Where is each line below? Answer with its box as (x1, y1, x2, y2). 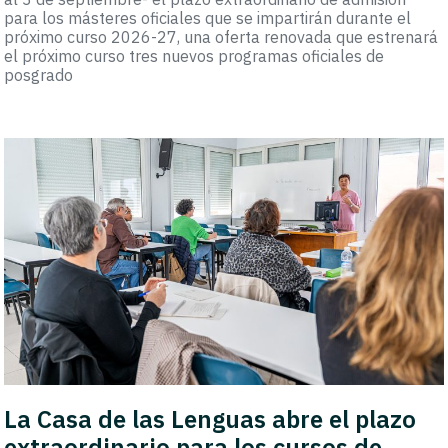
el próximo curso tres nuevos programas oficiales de (4, 46, 385, 67)
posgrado (4, 65, 74, 86)
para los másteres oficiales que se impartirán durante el (4, 8, 412, 29)
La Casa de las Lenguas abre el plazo (4, 403, 417, 436)
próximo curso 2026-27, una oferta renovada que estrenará (4, 27, 439, 48)
